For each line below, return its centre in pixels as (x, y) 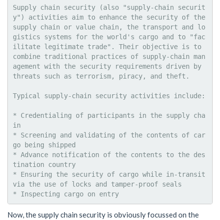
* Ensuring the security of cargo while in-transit (109, 174)
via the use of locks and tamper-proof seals (97, 184)
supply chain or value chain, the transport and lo (109, 27)
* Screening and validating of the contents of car (109, 135)
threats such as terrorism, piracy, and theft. (101, 76)
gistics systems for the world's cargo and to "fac (109, 37)
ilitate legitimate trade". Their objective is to (107, 47)
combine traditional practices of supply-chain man (109, 56)
